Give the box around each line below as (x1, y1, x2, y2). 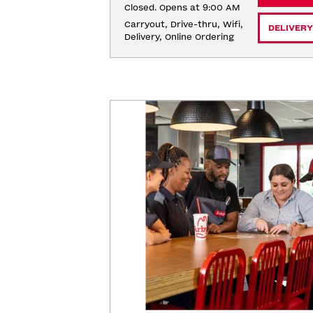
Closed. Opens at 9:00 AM (124, 3, 240, 13)
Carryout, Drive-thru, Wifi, (124, 20, 243, 29)
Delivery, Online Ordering (124, 32, 234, 42)
